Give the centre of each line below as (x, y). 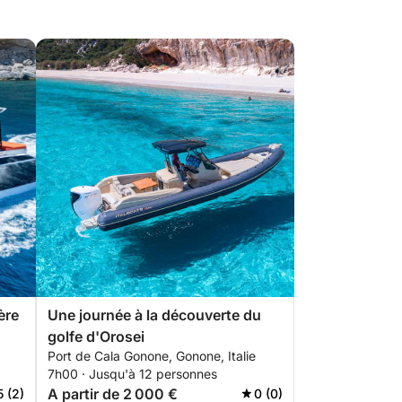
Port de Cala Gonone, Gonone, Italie (152, 356)
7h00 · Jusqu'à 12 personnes (132, 374)
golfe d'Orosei (96, 336)
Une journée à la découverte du (154, 315)
